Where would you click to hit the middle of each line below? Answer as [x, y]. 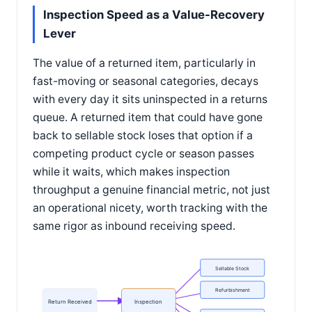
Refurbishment [232, 290]
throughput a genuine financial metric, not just [151, 189]
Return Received [70, 301]
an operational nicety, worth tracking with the [150, 208]
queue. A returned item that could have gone [148, 117]
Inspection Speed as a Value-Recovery [154, 14]
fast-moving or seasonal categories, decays [146, 81]
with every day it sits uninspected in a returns [150, 99]
